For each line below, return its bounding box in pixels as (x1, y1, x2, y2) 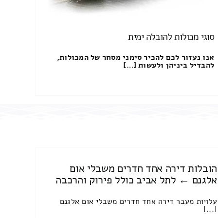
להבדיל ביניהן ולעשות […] (123, 59, 215, 71)
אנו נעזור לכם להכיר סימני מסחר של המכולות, (56, 52, 215, 63)
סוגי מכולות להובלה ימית (128, 30, 215, 43)
